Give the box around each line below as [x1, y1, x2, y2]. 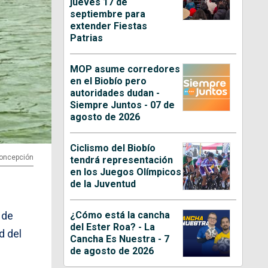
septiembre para [70, 8, 146, 20]
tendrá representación [70, 154, 173, 166]
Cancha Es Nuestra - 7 [70, 233, 170, 245]
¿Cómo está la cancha [70, 209, 170, 221]
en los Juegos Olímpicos [70, 166, 182, 178]
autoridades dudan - [70, 87, 160, 99]
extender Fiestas [70, 20, 148, 32]
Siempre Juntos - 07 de [70, 99, 175, 111]
